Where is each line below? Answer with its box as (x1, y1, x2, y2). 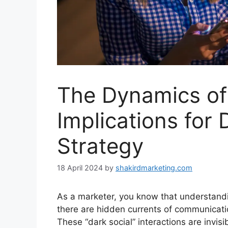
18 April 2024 (57, 163, 103, 173)
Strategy (57, 133, 144, 159)
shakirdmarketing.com (116, 163, 192, 173)
